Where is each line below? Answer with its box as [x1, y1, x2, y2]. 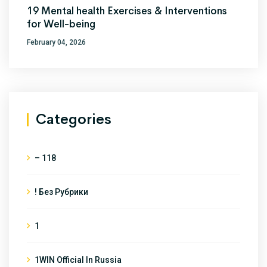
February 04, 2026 [27, 38, 86, 46]
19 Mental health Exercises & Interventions [27, 4, 227, 17]
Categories [36, 110, 111, 128]
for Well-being [27, 17, 95, 30]
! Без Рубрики [35, 187, 88, 197]
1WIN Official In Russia [35, 254, 122, 265]
